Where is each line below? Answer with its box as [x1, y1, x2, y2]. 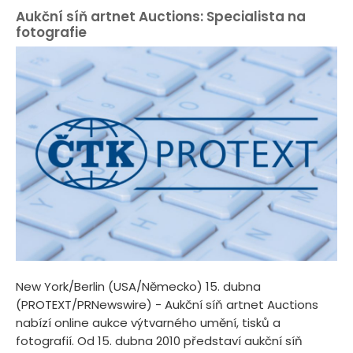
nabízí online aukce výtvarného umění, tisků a [16, 314, 281, 332]
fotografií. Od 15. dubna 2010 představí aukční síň [16, 333, 303, 350]
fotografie [16, 22, 87, 42]
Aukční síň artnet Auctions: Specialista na [16, 6, 306, 26]
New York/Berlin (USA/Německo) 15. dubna [16, 278, 261, 295]
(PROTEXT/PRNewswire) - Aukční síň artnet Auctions [16, 296, 318, 314]
